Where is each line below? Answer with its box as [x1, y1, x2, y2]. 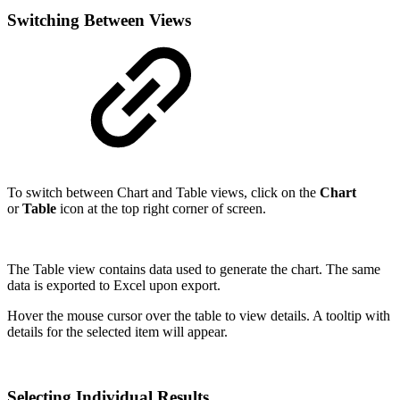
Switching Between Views [7, 10, 191, 29]
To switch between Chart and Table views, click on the [7, 185, 320, 201]
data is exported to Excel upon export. [7, 278, 221, 294]
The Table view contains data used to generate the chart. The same [7, 262, 380, 278]
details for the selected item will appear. [7, 324, 228, 340]
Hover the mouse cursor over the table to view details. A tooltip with [7, 308, 390, 324]
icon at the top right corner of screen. [56, 201, 266, 217]
